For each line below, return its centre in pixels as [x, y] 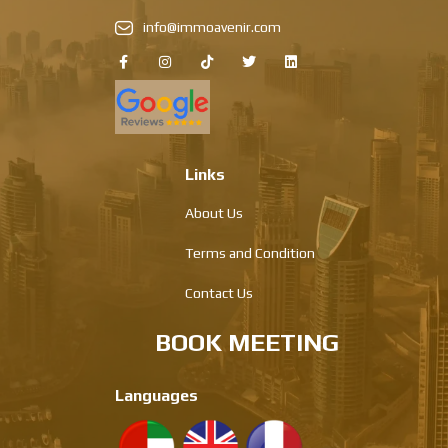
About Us [214, 212]
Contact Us [219, 292]
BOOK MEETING [247, 342]
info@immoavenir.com [212, 26]
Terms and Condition [250, 252]
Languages [156, 395]
